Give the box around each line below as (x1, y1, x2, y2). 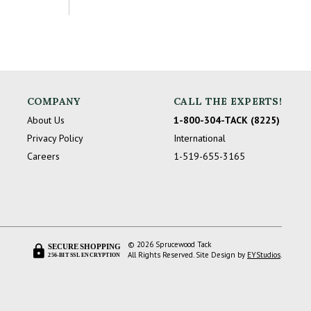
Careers (26, 149, 60, 162)
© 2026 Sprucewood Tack (128, 239, 211, 250)
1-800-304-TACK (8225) (174, 113, 280, 126)
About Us (26, 113, 65, 126)
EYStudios (247, 250, 280, 260)
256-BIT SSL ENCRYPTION (48, 251, 121, 258)
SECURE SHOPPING (48, 242, 121, 251)
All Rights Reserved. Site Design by (128, 250, 247, 260)
